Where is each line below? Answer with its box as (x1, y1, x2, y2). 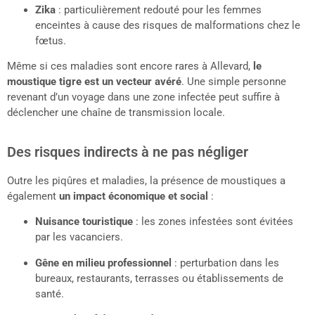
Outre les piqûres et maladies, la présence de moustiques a (7, 174, 285, 187)
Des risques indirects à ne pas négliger (7, 143, 248, 160)
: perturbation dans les (172, 256, 279, 269)
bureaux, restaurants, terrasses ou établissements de (35, 271, 283, 285)
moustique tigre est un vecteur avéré (7, 75, 181, 89)
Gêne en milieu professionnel (35, 256, 172, 269)
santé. (35, 287, 64, 300)
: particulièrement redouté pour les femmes (56, 4, 262, 17)
